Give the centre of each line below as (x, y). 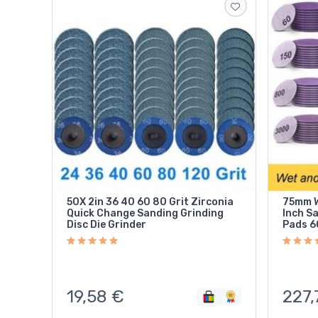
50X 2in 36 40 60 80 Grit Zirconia (150, 202)
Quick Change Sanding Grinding (145, 213)
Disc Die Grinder (106, 225)
